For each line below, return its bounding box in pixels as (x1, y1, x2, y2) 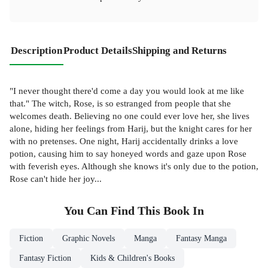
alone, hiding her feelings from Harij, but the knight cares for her (10, 123, 252, 133)
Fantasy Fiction (19, 254, 71, 263)
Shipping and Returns (132, 45, 227, 57)
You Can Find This (64, 205, 163, 218)
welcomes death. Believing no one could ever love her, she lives (10, 110, 249, 121)
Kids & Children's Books (90, 254, 175, 263)
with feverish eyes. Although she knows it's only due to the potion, (10, 160, 258, 171)
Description (11, 45, 62, 57)
